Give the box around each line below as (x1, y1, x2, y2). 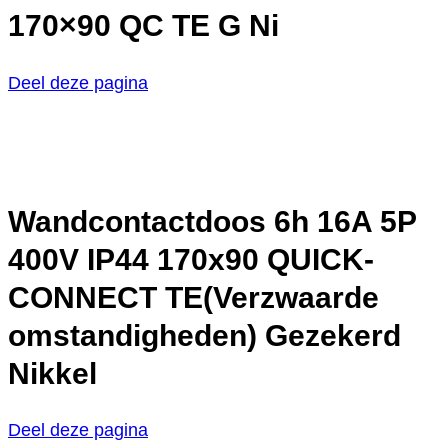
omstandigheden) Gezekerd (8, 318, 401, 352)
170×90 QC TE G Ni (8, 8, 279, 42)
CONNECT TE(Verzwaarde (8, 280, 379, 314)
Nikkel (8, 356, 97, 390)
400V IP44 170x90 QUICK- (8, 242, 374, 276)
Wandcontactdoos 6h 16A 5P (8, 204, 416, 238)
